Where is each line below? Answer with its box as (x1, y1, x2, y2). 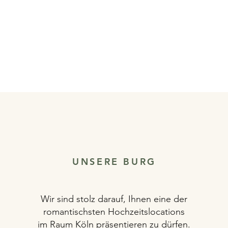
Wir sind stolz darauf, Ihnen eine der (40, 193, 187, 205)
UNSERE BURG (72, 156, 156, 167)
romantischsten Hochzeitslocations (43, 206, 185, 217)
